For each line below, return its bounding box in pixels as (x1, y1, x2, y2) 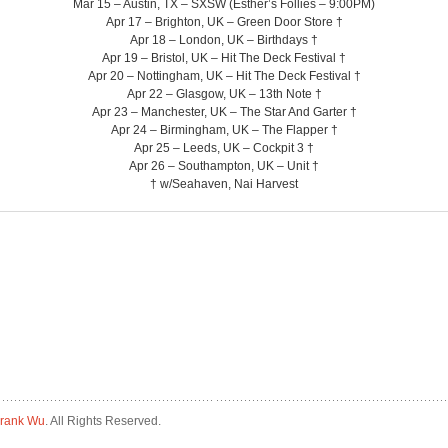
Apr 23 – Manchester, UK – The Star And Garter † (91, 104, 357, 119)
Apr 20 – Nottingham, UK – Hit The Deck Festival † (87, 68, 361, 83)
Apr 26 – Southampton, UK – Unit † (129, 158, 319, 173)
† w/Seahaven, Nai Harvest (150, 176, 298, 191)
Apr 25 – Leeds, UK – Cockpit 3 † (134, 140, 314, 155)
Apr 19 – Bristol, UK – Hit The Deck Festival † (102, 50, 346, 65)
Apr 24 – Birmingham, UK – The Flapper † (110, 122, 338, 137)
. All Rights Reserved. (45, 414, 161, 429)
